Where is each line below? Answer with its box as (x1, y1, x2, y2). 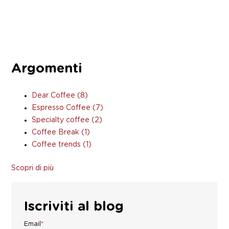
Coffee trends (32, 141, 83, 149)
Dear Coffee (32, 92, 78, 100)
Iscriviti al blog (24, 200, 124, 213)
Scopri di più (11, 164, 54, 172)
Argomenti (11, 62, 83, 75)
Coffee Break (32, 129, 82, 136)
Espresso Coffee (32, 104, 93, 112)
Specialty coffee (32, 117, 92, 124)
